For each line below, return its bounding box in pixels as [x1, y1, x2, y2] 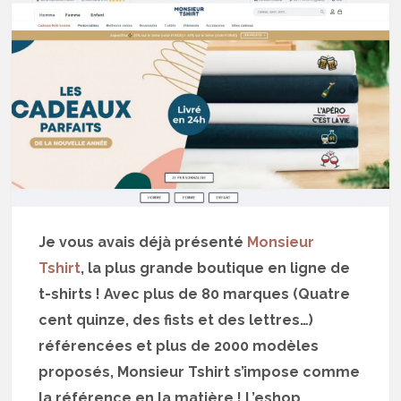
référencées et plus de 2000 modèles [38, 337, 320, 354]
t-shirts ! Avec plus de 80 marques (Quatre [38, 285, 351, 303]
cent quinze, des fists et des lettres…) [38, 311, 314, 328]
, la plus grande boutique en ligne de [81, 259, 351, 277]
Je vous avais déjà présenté [38, 233, 248, 251]
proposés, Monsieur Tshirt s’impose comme [38, 363, 361, 380]
